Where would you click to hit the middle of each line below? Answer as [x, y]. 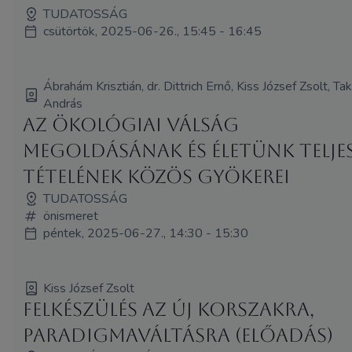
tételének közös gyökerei [157, 176]
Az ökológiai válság [131, 125]
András [63, 103]
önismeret [71, 216]
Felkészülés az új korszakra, [169, 309]
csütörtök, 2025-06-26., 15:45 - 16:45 [153, 31]
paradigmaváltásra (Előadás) [178, 335]
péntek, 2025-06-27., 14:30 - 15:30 [146, 233]
